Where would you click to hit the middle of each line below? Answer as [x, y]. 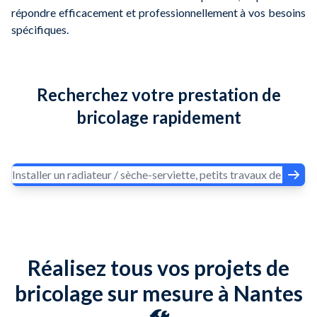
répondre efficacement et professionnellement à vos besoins [158, 12]
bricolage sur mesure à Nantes [158, 293]
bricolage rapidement [158, 117]
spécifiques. [40, 29]
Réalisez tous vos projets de [158, 267]
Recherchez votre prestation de [158, 94]
